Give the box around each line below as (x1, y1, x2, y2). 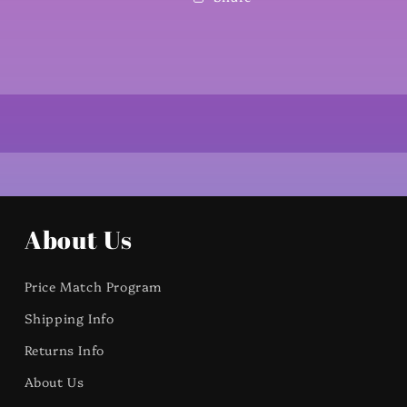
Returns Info (24, 341, 104, 359)
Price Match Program (24, 277, 163, 295)
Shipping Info (24, 309, 114, 327)
